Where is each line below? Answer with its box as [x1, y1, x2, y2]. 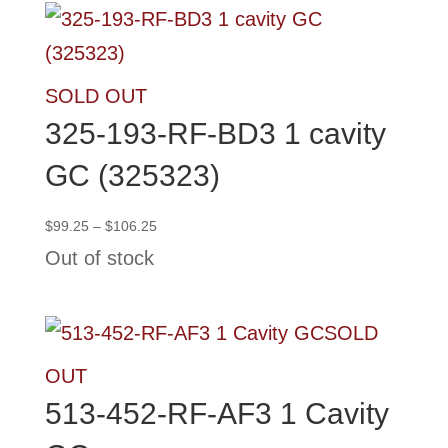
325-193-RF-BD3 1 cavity [44, 117, 386, 151]
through [155, 278, 205, 295]
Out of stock [44, 247, 154, 270]
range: [155, 232, 197, 249]
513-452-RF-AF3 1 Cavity [44, 397, 389, 431]
